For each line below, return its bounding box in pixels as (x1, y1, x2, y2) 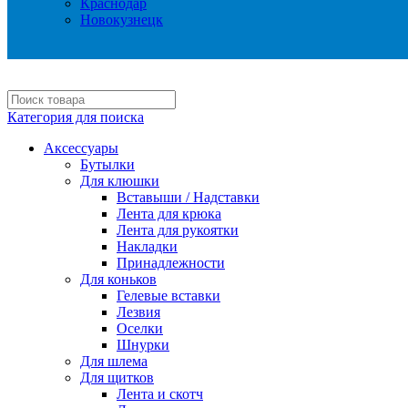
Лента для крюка (117, 206, 221, 221)
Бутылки (80, 157, 135, 172)
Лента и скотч (117, 386, 203, 402)
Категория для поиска (7, 109, 144, 125)
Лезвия (117, 304, 160, 320)
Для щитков (80, 370, 154, 385)
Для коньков (80, 271, 157, 287)
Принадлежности (117, 255, 225, 270)
